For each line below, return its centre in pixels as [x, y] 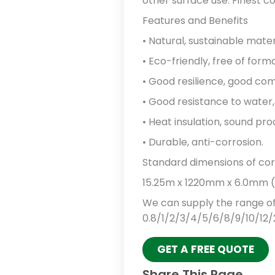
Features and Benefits [195, 20]
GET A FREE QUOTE [206, 249]
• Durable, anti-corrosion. [203, 142]
